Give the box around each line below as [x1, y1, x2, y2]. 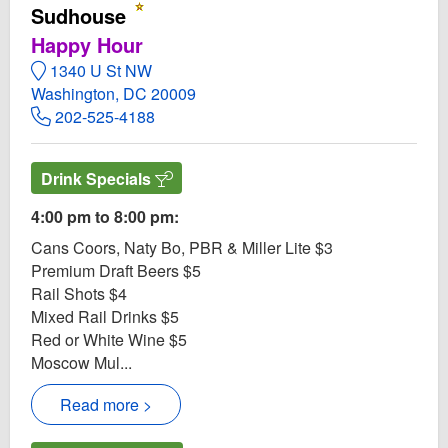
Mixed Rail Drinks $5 [31, 304, 179, 328]
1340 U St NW [46, 58, 152, 82]
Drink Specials [40, 166, 155, 190]
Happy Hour [31, 29, 143, 59]
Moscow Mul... [31, 350, 132, 374]
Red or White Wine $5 [31, 327, 187, 351]
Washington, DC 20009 [31, 81, 196, 105]
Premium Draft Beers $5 [31, 258, 201, 282]
